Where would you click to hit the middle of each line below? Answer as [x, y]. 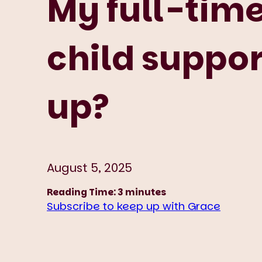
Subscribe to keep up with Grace [134, 206]
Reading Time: [81, 192]
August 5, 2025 [89, 168]
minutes [146, 192]
